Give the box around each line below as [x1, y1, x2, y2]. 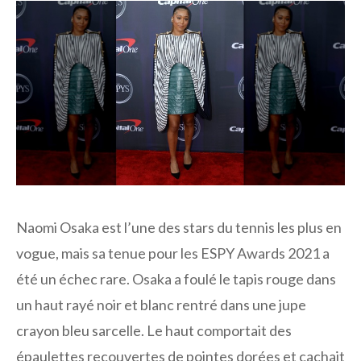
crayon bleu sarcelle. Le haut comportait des [16, 322, 292, 340]
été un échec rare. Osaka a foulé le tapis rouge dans [16, 270, 336, 288]
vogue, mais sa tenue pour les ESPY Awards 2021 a [16, 244, 330, 263]
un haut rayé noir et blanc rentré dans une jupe [16, 296, 306, 314]
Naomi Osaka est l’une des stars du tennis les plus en [16, 218, 342, 237]
